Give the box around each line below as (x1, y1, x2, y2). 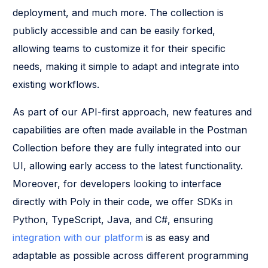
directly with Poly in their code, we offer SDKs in (13, 195, 233, 208)
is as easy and (143, 231, 210, 243)
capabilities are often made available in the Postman (13, 123, 248, 136)
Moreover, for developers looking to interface (13, 177, 222, 190)
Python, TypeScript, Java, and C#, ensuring (13, 213, 214, 226)
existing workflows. (13, 78, 100, 90)
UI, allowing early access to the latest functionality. (13, 159, 243, 172)
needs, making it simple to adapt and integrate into (13, 60, 240, 72)
